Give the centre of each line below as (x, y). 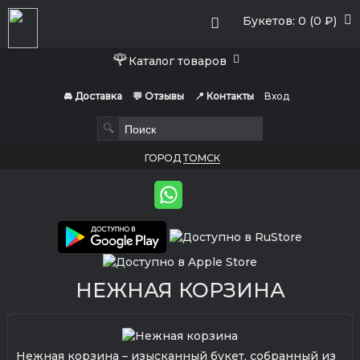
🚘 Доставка (92, 96)
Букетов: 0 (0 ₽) (290, 21)
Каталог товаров (181, 61)
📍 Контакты (224, 96)
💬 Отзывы (158, 96)
